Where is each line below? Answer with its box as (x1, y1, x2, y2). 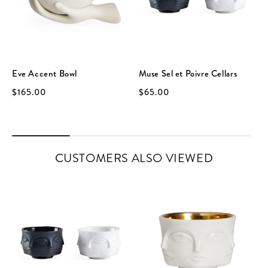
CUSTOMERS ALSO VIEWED (54, 149, 214, 167)
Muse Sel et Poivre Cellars (138, 66, 237, 80)
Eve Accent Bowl (12, 66, 77, 80)
